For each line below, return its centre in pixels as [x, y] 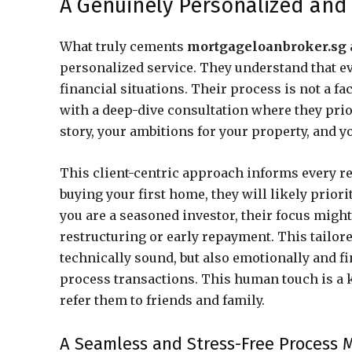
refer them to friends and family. [162, 300]
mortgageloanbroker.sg [267, 46]
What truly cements [123, 46]
